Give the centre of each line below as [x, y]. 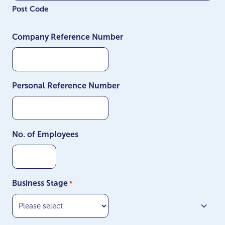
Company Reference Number [68, 37]
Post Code [30, 9]
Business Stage [40, 183]
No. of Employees [45, 134]
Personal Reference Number [66, 86]
